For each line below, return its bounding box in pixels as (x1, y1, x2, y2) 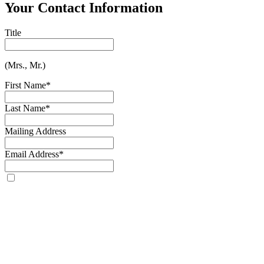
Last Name (5, 103, 45, 113)
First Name (5, 80, 46, 90)
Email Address (5, 148, 59, 159)
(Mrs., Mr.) (5, 60, 45, 70)
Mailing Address (5, 126, 66, 136)
